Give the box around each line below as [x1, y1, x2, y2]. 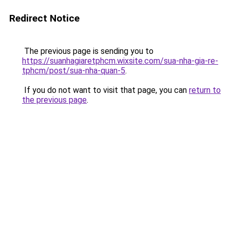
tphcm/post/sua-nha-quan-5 [22, 66, 125, 75]
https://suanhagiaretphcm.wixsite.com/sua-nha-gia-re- [22, 56, 218, 66]
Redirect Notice [9, 12, 80, 24]
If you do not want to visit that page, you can [22, 85, 189, 95]
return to [189, 85, 221, 95]
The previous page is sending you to [22, 46, 154, 56]
